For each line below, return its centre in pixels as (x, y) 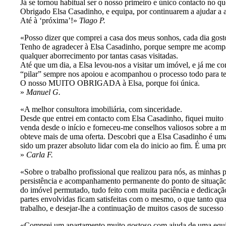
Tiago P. (92, 21)
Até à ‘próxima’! (47, 21)
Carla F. (40, 155)
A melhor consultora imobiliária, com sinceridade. (103, 109)
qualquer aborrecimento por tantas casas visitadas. (99, 56)
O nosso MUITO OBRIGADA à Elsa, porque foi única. (110, 83)
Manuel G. (43, 92)
